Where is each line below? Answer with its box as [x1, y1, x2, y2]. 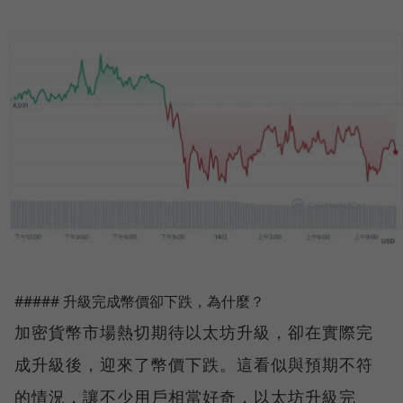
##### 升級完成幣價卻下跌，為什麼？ [14, 291, 264, 311]
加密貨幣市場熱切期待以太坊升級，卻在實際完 [14, 320, 373, 343]
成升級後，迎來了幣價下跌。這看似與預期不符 [14, 353, 373, 375]
